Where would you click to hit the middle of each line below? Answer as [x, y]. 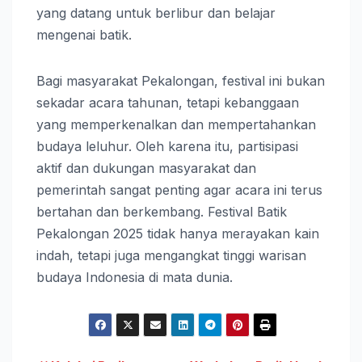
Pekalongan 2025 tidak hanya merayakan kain [178, 233]
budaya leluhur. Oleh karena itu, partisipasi [167, 146]
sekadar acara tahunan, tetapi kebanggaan [168, 102]
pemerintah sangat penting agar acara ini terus [179, 189]
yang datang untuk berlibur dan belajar [156, 13]
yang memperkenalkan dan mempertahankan [176, 124]
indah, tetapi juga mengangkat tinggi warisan [171, 255]
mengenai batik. [84, 34]
